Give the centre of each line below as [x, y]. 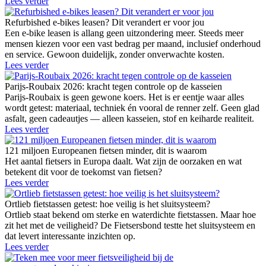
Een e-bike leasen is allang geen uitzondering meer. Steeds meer [124, 33]
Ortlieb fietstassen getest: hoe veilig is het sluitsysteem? [107, 204]
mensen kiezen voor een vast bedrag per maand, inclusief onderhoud [133, 44]
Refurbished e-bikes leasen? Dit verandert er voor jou [104, 23]
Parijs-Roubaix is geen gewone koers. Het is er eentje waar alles [124, 97]
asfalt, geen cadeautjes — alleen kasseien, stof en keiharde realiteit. [129, 119]
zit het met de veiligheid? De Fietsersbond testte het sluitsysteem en [130, 226]
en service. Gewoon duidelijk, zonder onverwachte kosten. [115, 55]
